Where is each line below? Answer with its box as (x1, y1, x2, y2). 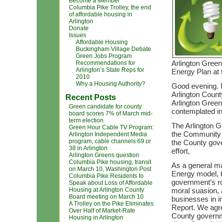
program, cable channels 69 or (69, 138, 151, 145)
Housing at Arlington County (69, 186, 144, 193)
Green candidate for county (69, 103, 142, 110)
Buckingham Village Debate (76, 46, 151, 53)
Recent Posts (65, 93, 116, 102)
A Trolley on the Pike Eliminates (69, 200, 154, 207)
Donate (69, 25, 89, 32)
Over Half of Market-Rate (69, 207, 135, 214)
